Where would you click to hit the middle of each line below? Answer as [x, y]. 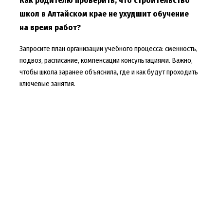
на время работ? [50, 28]
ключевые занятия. [47, 84]
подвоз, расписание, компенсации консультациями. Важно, [106, 61]
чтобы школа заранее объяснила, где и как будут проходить [109, 72]
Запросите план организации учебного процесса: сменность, [108, 49]
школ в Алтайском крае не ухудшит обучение [104, 14]
